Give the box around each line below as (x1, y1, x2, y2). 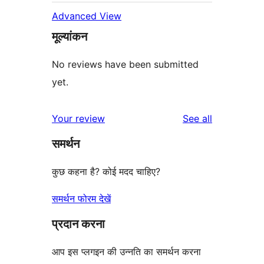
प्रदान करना (52, 217, 105, 232)
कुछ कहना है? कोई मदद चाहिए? (52, 166, 160, 178)
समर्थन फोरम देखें (52, 193, 111, 205)
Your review (52, 113, 105, 125)
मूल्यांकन (52, 29, 87, 44)
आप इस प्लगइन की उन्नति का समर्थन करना (52, 246, 201, 258)
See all (183, 113, 212, 125)
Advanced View (52, 10, 121, 22)
